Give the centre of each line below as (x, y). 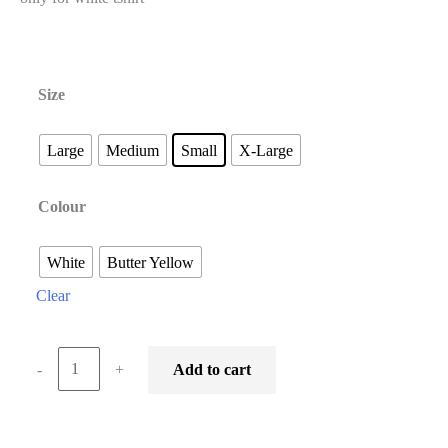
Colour (62, 207)
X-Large (266, 150)
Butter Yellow (150, 262)
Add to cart (212, 369)
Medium (132, 150)
